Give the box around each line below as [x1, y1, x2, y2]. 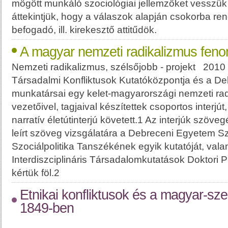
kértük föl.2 [12, 167, 60, 178]
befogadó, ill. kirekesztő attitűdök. [12, 24, 162, 35]
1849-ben [20, 200, 74, 216]
